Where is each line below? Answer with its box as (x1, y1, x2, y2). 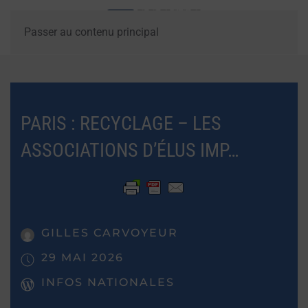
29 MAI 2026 (41, 251, 124, 264)
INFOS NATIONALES (41, 276, 175, 289)
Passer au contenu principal (24, 25, 159, 38)
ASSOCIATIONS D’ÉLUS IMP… (21, 139, 239, 162)
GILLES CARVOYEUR (41, 226, 178, 239)
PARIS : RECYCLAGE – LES (21, 112, 221, 135)
